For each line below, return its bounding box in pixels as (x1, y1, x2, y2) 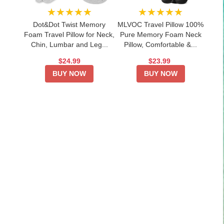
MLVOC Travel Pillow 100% (117, 20, 204, 28)
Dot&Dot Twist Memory (33, 20, 106, 28)
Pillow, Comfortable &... (124, 40, 197, 48)
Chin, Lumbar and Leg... (30, 40, 108, 48)
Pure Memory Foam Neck (119, 30, 201, 38)
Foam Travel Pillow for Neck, (24, 30, 115, 38)
